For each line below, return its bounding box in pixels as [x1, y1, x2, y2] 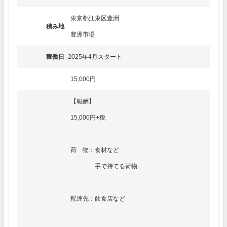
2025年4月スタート [68, 54, 122, 60]
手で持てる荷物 [70, 163, 137, 170]
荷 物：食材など [70, 147, 119, 154]
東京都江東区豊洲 [70, 15, 119, 22]
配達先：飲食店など [70, 196, 125, 202]
